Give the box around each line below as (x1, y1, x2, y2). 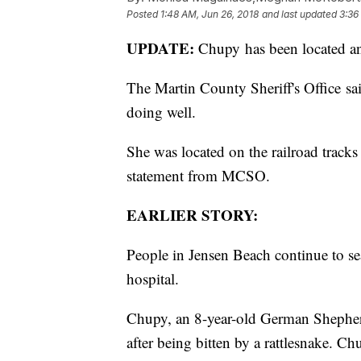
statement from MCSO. (127, 165, 270, 186)
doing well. (127, 102, 196, 122)
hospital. (127, 268, 179, 289)
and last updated (262, 8, 337, 21)
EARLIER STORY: (127, 204, 258, 226)
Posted (127, 8, 160, 21)
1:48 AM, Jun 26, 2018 (160, 8, 259, 21)
